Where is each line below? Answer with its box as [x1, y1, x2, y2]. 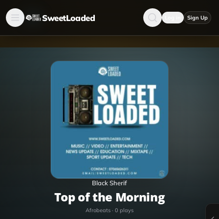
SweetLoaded [42, 12, 95, 23]
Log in [165, 14, 181, 21]
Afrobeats [86, 207, 110, 214]
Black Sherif [92, 179, 127, 187]
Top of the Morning [61, 189, 165, 205]
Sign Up [187, 14, 208, 21]
